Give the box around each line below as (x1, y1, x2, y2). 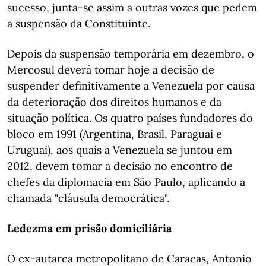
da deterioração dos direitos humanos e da (7, 95, 221, 109)
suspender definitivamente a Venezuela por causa (7, 79, 255, 93)
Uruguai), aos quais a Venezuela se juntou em (7, 143, 232, 157)
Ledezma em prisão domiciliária (7, 221, 172, 235)
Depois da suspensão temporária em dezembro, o (7, 47, 254, 61)
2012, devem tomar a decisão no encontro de (7, 159, 233, 173)
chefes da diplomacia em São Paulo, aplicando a (7, 175, 245, 189)
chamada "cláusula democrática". (7, 191, 169, 205)
